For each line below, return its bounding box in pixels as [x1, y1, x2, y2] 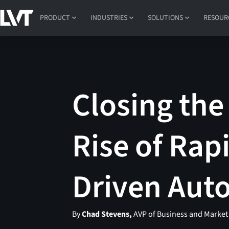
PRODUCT [40, 12, 71, 23]
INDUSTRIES [90, 12, 128, 23]
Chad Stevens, [82, 209, 132, 220]
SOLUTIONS [148, 12, 184, 23]
